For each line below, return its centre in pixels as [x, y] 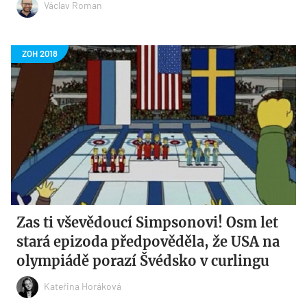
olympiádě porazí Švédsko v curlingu [143, 261]
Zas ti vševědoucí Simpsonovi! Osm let [148, 223]
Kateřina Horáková [83, 286]
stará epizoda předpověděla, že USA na [148, 242]
